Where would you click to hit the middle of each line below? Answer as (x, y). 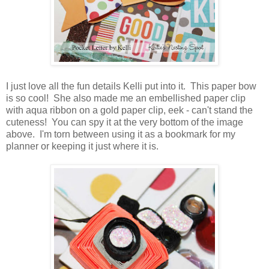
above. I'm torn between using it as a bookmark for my (121, 134)
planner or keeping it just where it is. (82, 147)
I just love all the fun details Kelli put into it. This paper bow (131, 86)
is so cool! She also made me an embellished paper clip (126, 98)
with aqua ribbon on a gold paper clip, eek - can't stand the (129, 110)
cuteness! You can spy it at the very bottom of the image (125, 122)
